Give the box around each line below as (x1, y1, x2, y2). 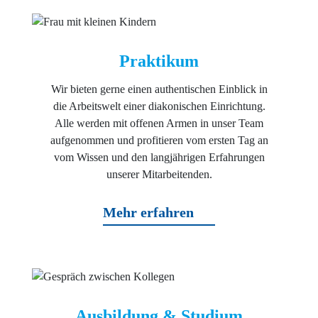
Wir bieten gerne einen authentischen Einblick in (50, 83, 268, 96)
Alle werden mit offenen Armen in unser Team (55, 117, 263, 130)
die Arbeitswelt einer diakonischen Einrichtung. (53, 100, 265, 113)
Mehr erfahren (103, 204, 194, 221)
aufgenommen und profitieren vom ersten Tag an (50, 134, 268, 147)
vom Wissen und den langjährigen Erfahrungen (53, 151, 265, 164)
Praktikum (119, 52, 199, 71)
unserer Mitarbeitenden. (106, 168, 212, 181)
